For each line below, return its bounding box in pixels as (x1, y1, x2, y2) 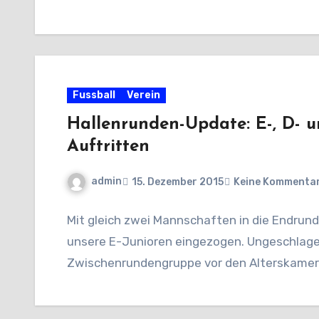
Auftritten (67, 138, 150, 156)
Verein (127, 89, 160, 102)
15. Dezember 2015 (132, 175, 224, 188)
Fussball (73, 89, 115, 102)
